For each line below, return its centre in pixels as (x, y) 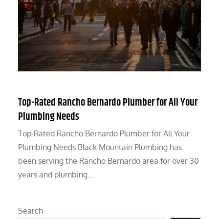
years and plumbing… (56, 175)
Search (31, 211)
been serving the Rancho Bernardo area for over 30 (109, 161)
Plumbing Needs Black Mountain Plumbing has (100, 147)
